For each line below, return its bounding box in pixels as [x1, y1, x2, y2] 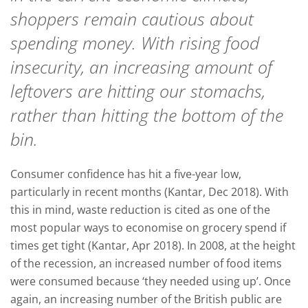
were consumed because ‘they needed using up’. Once [10, 274, 291, 289]
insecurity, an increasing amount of [10, 55, 272, 78]
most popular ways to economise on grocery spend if [10, 220, 286, 235]
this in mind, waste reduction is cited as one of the [10, 202, 270, 217]
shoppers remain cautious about [10, 7, 254, 30]
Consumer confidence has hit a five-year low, [10, 166, 241, 181]
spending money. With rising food [10, 31, 259, 54]
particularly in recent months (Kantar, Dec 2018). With [10, 184, 289, 199]
